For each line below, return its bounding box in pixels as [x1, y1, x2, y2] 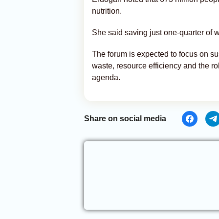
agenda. [92, 73, 120, 82]
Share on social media [84, 114, 166, 123]
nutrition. [92, 7, 122, 15]
